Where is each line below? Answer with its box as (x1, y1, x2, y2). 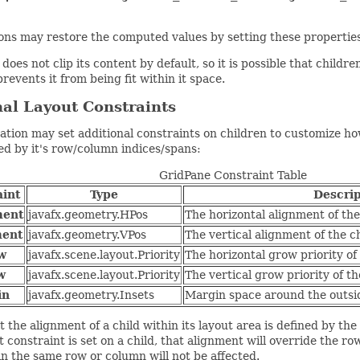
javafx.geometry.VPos (27, 228, 146, 242)
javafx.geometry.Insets (27, 288, 154, 302)
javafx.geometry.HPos (27, 208, 148, 222)
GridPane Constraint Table (159, 169, 308, 182)
